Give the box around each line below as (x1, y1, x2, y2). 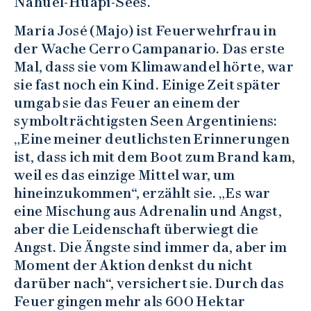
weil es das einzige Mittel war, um (14, 167, 235, 184)
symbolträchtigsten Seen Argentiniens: (14, 112, 278, 130)
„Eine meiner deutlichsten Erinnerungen (14, 131, 290, 148)
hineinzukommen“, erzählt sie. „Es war (14, 185, 271, 202)
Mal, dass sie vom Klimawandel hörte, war (14, 58, 294, 76)
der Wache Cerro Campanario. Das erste (14, 40, 285, 58)
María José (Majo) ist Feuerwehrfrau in (14, 22, 277, 40)
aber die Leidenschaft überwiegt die (14, 221, 258, 238)
